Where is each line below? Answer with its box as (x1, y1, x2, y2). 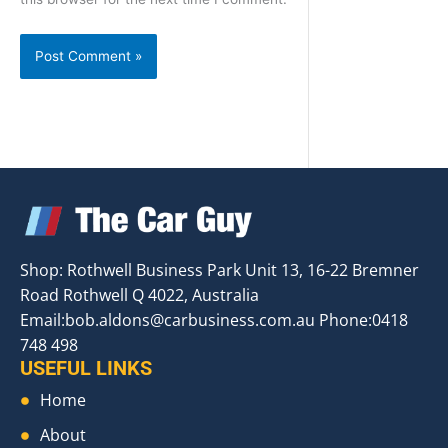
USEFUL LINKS (20, 356, 152, 381)
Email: (20, 309, 65, 332)
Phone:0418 (315, 309, 408, 332)
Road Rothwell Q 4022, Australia (20, 284, 259, 307)
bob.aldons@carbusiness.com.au (65, 309, 315, 332)
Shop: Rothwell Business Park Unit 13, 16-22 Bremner (20, 259, 419, 282)
